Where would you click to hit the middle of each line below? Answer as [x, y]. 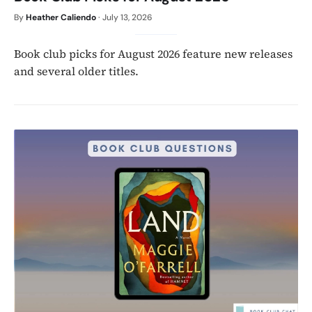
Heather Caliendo [61, 18]
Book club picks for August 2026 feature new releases [153, 54]
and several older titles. [76, 71]
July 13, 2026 [127, 18]
